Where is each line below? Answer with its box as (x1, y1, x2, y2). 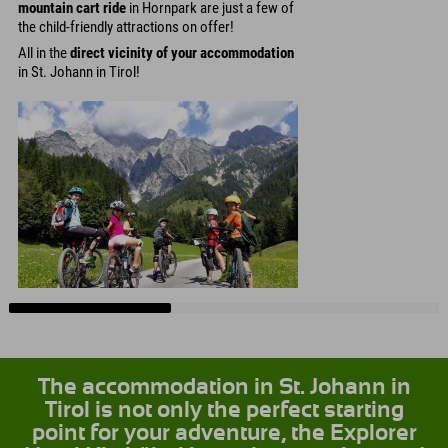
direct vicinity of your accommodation (70, 44, 294, 63)
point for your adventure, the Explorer (31, 421, 417, 445)
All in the (18, 44, 70, 63)
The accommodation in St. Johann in (37, 375, 411, 399)
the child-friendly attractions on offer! (18, 17, 234, 36)
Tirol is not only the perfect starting (44, 398, 404, 422)
